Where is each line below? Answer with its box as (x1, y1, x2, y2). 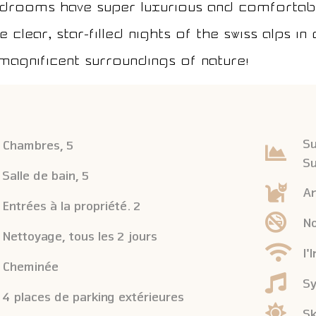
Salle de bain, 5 (1, 167, 89, 183)
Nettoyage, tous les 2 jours (1, 228, 157, 243)
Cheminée (1, 258, 58, 274)
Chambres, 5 (1, 137, 73, 152)
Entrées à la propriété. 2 (1, 197, 140, 213)
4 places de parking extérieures (1, 288, 183, 304)
